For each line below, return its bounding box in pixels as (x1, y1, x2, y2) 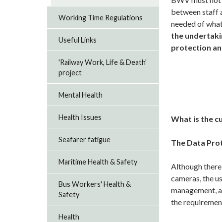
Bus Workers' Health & (58, 180, 131, 189)
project (58, 68, 82, 77)
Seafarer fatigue (58, 135, 111, 144)
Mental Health (58, 90, 103, 99)
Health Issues (58, 112, 102, 121)
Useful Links (58, 35, 97, 44)
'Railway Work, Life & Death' (58, 57, 147, 66)
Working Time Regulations (58, 13, 143, 22)
